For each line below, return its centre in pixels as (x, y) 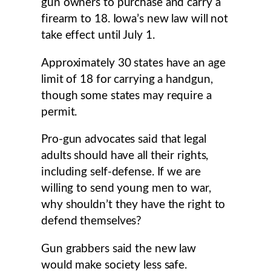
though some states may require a (126, 96)
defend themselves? (92, 221)
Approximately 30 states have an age (133, 63)
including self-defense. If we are (121, 172)
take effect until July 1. (98, 36)
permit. (59, 112)
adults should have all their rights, (125, 156)
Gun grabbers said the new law (119, 249)
